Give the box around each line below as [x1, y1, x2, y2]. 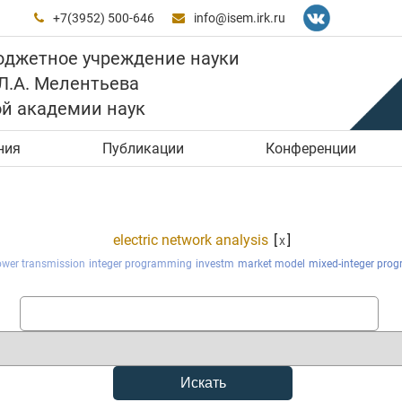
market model [238, 257, 305, 270]
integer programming [89, 257, 192, 270]
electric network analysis [113, 231, 268, 249]
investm [196, 257, 234, 270]
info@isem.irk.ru [194, 10, 286, 25]
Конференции [265, 139, 356, 157]
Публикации [102, 139, 184, 157]
